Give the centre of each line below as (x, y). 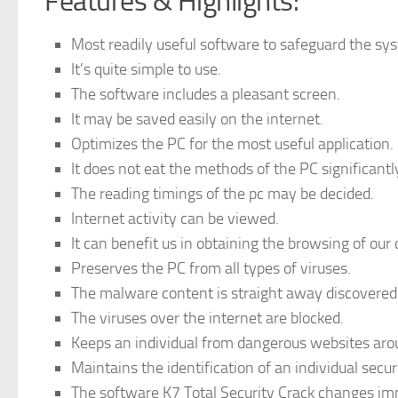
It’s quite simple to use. (146, 69)
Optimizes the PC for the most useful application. (232, 143)
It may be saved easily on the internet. (197, 119)
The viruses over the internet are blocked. (207, 318)
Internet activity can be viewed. (175, 218)
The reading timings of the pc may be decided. (223, 193)
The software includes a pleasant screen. (206, 94)
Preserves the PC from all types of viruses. (211, 268)
